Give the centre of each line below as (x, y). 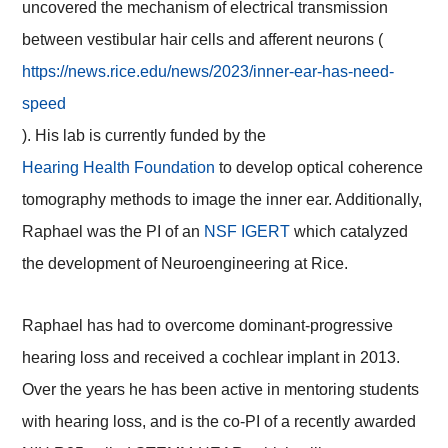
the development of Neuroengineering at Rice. (185, 264)
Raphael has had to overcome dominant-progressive (208, 326)
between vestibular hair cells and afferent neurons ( (203, 40)
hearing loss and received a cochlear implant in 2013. (211, 358)
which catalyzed (349, 232)
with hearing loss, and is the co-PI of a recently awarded (219, 422)
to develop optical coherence (319, 168)
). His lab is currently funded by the (144, 136)
